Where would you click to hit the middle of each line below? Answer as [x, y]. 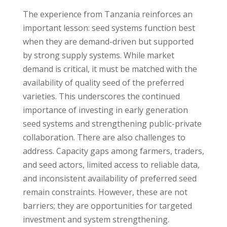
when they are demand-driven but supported [108, 41]
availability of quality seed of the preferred [103, 82]
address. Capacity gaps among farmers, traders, [113, 151]
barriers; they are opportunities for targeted [107, 205]
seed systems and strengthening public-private [112, 123]
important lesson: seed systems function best [109, 28]
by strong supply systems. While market [98, 55]
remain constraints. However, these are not [105, 192]
